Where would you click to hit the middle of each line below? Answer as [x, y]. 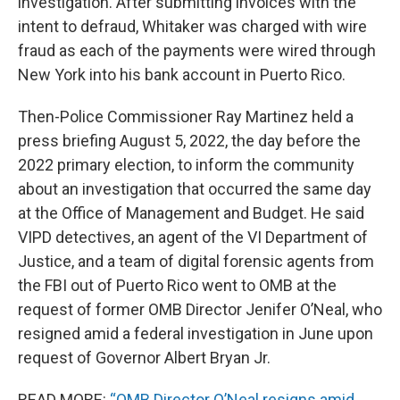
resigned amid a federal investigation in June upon [196, 334]
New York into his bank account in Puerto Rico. [182, 75]
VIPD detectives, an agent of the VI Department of [193, 237]
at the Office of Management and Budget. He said [191, 213]
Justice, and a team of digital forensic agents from [196, 262]
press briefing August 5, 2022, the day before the [189, 141]
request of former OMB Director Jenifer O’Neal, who [200, 310]
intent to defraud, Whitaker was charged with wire [192, 27]
